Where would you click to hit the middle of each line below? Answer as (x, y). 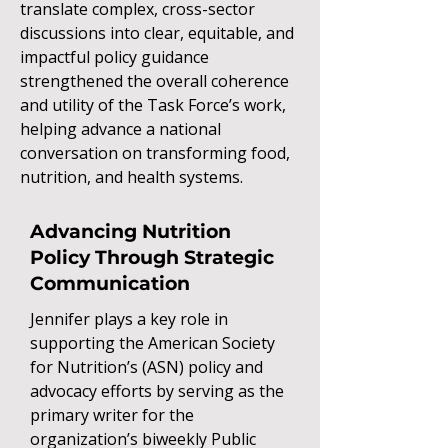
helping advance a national (120, 129)
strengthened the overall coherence (154, 81)
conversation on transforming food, (155, 153)
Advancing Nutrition (130, 231)
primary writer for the (112, 415)
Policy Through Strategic (152, 257)
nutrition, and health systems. (131, 177)
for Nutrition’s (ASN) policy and (146, 367)
